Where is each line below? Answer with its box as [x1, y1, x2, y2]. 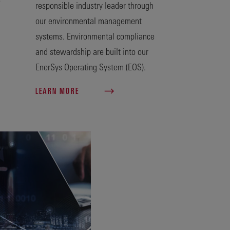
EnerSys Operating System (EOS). [35, 61, 146, 72]
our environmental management [35, 14, 142, 26]
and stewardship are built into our [35, 45, 148, 57]
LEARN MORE [35, 85, 82, 96]
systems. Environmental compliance [35, 30, 155, 42]
